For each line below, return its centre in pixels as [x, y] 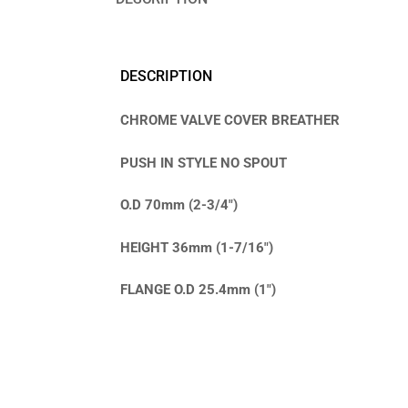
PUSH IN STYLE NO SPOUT [204, 163]
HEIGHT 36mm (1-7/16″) [197, 247]
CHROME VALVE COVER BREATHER [230, 121]
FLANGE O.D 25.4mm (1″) [198, 290]
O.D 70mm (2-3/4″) [179, 205]
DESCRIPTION [166, 76]
